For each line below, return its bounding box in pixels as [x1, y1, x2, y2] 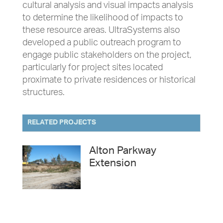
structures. [22, 84, 65, 103]
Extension [89, 153, 136, 175]
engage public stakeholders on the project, [22, 46, 192, 65]
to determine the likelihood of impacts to [22, 9, 183, 28]
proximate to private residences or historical [22, 71, 196, 90]
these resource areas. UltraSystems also [22, 21, 180, 40]
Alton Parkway [89, 141, 156, 163]
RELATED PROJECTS [27, 115, 96, 130]
